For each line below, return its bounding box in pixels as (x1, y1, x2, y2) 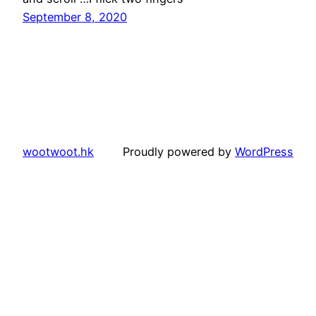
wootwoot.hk (23, 144, 94, 159)
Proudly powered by (123, 144, 235, 159)
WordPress (235, 144, 293, 159)
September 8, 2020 (23, 9, 127, 24)
